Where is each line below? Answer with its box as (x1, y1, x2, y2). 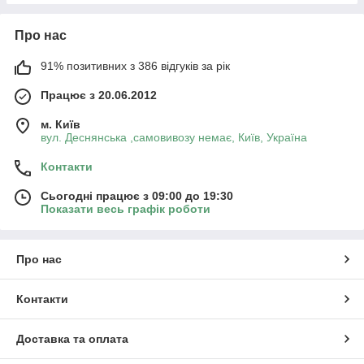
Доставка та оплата (16, 331, 128, 345)
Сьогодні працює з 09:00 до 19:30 (41, 188, 233, 202)
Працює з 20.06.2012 (41, 88, 157, 102)
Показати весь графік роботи (41, 201, 210, 215)
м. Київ (41, 117, 80, 131)
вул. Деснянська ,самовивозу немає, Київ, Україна (41, 130, 307, 144)
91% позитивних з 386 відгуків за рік (41, 58, 230, 72)
